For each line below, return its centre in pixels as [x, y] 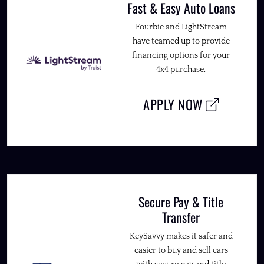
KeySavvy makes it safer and [181, 236]
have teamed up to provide [181, 41]
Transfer [181, 217]
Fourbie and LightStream [181, 27]
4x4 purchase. [181, 69]
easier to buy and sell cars [181, 250]
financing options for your [181, 55]
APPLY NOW [175, 104]
